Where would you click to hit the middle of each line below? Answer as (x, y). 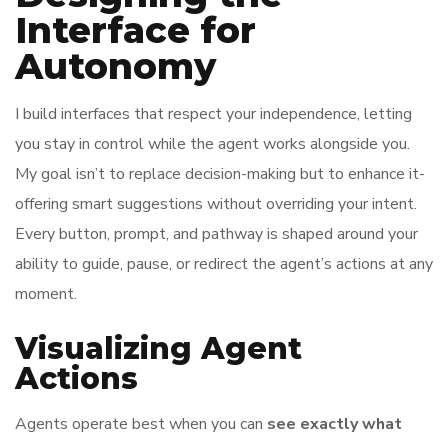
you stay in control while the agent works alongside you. (212, 144)
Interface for (135, 30)
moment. (46, 294)
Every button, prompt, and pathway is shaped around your (216, 234)
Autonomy (115, 66)
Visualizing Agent (158, 348)
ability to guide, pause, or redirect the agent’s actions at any (224, 264)
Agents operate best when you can (141, 424)
